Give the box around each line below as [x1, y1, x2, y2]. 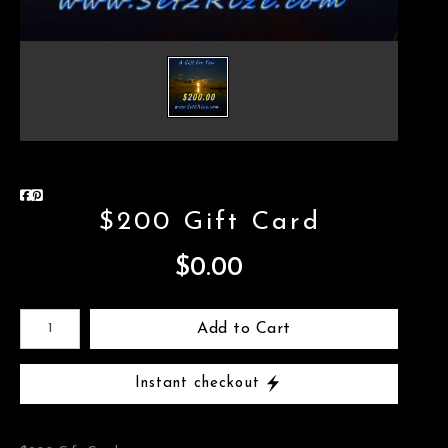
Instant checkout [135, 376, 260, 391]
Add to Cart [197, 320, 291, 337]
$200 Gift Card [99, 208, 321, 236]
